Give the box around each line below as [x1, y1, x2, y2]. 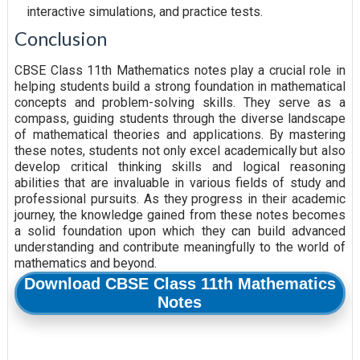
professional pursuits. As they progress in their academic [14, 191, 346, 207]
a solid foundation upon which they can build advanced [14, 223, 346, 239]
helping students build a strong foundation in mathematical [14, 79, 346, 95]
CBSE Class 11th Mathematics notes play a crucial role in [14, 63, 346, 79]
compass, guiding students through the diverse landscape [14, 111, 346, 127]
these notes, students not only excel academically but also [14, 143, 346, 159]
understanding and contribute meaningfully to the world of [14, 239, 346, 256]
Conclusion [14, 27, 107, 51]
